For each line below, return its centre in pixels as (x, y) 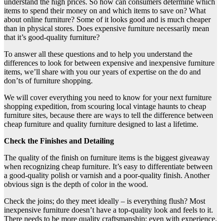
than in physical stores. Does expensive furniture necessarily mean (107, 29)
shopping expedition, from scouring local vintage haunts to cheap (105, 107)
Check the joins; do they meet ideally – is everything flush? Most (105, 201)
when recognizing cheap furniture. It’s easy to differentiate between (108, 167)
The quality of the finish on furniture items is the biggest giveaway (107, 158)
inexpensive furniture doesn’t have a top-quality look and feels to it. (109, 210)
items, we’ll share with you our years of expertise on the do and (102, 72)
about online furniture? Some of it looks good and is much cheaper (107, 20)
